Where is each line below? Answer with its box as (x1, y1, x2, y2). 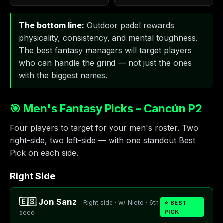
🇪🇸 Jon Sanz (19, 197, 77, 207)
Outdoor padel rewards (84, 20, 174, 30)
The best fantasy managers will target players (19, 45, 192, 55)
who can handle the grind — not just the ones (19, 58, 192, 68)
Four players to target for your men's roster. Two (10, 123, 198, 133)
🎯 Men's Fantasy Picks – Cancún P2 (10, 102, 202, 115)
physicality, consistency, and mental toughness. (19, 33, 198, 43)
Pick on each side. (10, 148, 78, 158)
